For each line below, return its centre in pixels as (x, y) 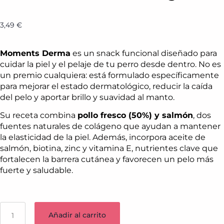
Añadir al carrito (77, 215)
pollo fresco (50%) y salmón (135, 115)
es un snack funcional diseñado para (144, 53)
